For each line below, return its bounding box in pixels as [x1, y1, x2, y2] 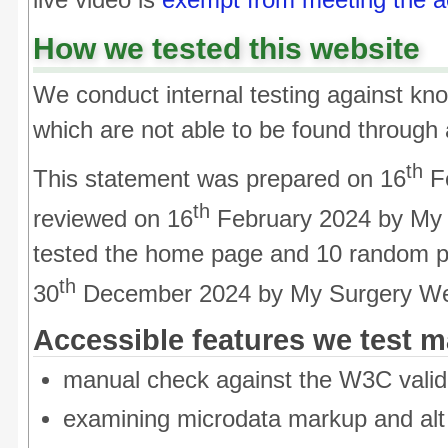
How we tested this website [33, 32, 420, 65]
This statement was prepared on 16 [33, 165, 406, 192]
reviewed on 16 [33, 205, 193, 232]
